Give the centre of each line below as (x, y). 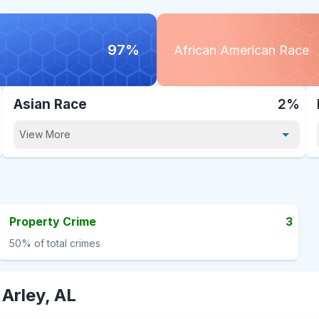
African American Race (241, 50)
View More (45, 134)
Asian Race (50, 104)
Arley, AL (39, 295)
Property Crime (53, 221)
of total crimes (66, 243)
